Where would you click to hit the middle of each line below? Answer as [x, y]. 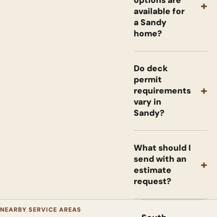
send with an [160, 159]
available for [159, 11]
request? [152, 181]
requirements [162, 90]
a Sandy [150, 22]
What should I [162, 147]
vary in [147, 101]
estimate [152, 170]
